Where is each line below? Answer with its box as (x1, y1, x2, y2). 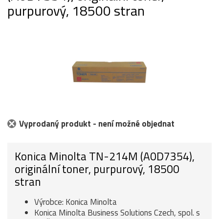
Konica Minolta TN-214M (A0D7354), (15, 147, 195, 165)
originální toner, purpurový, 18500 (15, 160, 179, 177)
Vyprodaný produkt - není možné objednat (19, 117, 175, 130)
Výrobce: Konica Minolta (34, 195, 117, 208)
